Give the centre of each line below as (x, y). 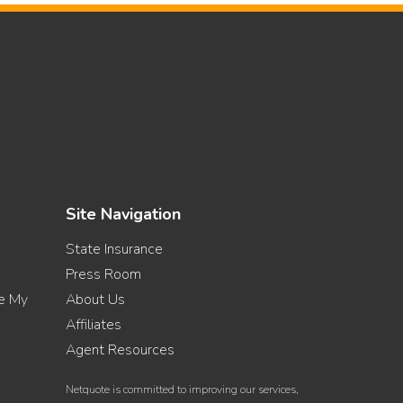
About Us (95, 299)
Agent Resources (120, 349)
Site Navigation (123, 214)
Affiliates (94, 324)
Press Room (103, 274)
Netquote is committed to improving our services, (182, 389)
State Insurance (114, 249)
